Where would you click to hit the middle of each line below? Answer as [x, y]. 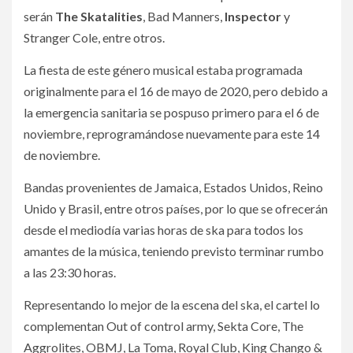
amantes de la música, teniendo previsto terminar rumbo [174, 251]
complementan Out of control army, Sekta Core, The [163, 326]
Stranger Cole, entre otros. [94, 38]
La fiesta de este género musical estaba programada [163, 70]
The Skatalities [99, 17]
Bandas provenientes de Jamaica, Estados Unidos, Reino [173, 188]
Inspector [254, 17]
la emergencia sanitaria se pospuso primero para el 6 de [171, 113]
